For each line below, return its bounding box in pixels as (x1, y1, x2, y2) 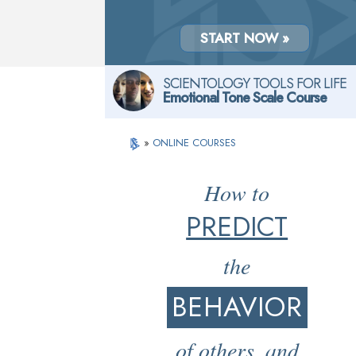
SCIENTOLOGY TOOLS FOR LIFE (163, 73, 346, 94)
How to (204, 177, 270, 207)
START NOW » (199, 28, 289, 48)
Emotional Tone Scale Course (163, 87, 327, 108)
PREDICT (186, 207, 288, 246)
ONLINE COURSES (153, 135, 237, 150)
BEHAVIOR (171, 288, 303, 327)
